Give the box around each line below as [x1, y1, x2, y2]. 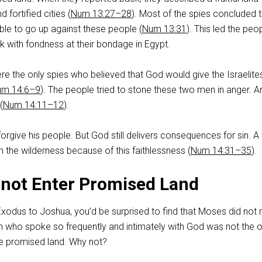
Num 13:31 [142, 23, 187, 35]
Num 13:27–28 [71, 8, 132, 19]
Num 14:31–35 [191, 145, 251, 156]
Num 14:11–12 [3, 99, 64, 111]
